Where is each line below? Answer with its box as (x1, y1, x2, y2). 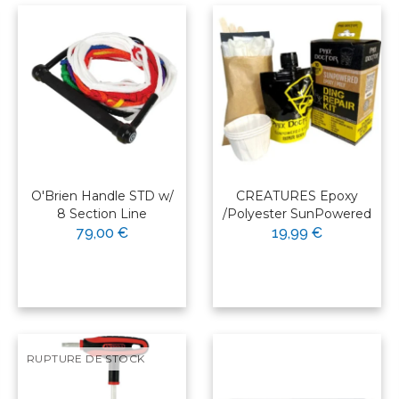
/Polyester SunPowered (223, 206, 371, 223)
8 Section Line (57, 206, 147, 223)
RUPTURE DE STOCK (27, 352, 145, 366)
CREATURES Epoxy (236, 188, 358, 205)
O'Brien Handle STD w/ (30, 188, 174, 205)
